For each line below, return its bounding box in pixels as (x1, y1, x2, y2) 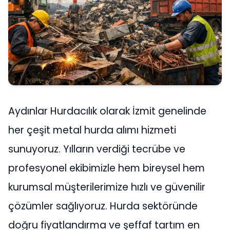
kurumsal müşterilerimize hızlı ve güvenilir (8, 180, 205, 194)
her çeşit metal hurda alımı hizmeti (8, 123, 176, 137)
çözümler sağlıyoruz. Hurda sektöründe (8, 199, 198, 213)
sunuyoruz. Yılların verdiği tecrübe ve (8, 142, 185, 156)
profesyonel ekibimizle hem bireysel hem (8, 161, 205, 175)
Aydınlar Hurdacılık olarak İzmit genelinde (8, 104, 206, 118)
